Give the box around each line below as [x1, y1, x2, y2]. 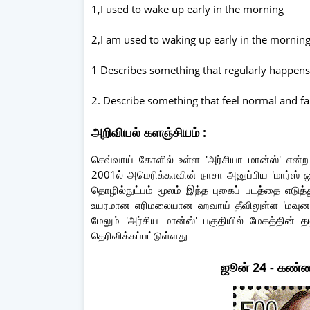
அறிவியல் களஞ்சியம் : [91, 123, 206, 140]
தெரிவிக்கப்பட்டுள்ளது [91, 228, 188, 242]
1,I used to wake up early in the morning [91, 1, 286, 16]
